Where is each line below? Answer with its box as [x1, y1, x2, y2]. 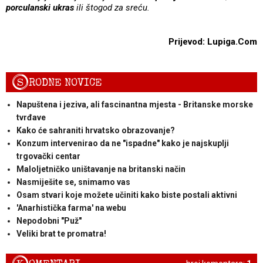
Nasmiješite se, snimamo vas [16, 177, 130, 187]
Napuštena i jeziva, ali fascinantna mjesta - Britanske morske [16, 99, 253, 109]
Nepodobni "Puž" [16, 215, 82, 225]
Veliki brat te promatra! [16, 228, 106, 238]
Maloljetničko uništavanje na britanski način [16, 164, 186, 174]
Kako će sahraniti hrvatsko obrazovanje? [16, 125, 175, 135]
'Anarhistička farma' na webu [16, 203, 126, 213]
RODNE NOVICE [29, 75, 102, 89]
